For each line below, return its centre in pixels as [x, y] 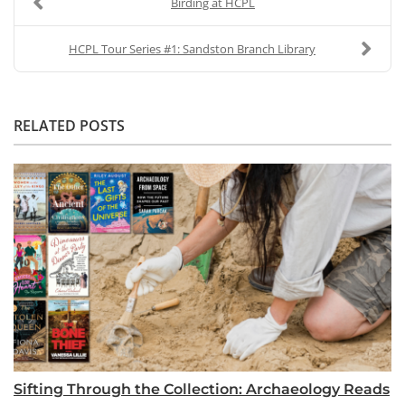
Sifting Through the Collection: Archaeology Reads [202, 389]
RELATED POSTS [69, 125]
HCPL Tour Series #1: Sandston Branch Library [192, 48]
